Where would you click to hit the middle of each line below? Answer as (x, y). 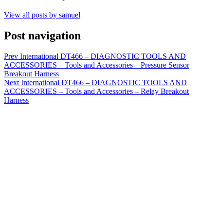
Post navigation (42, 35)
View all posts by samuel (42, 15)
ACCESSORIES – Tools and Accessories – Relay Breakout (96, 91)
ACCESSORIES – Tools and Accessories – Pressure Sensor (97, 65)
